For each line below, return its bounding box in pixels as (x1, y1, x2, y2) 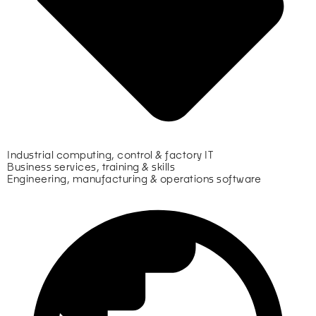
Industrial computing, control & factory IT (7, 147, 213, 161)
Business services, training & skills (7, 159, 175, 173)
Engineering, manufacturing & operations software (7, 171, 261, 185)
